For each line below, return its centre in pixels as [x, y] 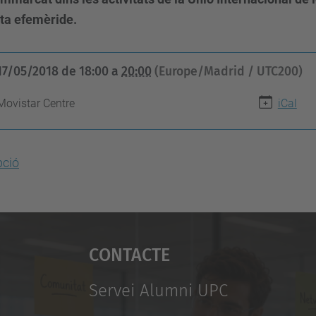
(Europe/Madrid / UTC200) [229, 72]
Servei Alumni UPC [158, 290]
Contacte [129, 252]
